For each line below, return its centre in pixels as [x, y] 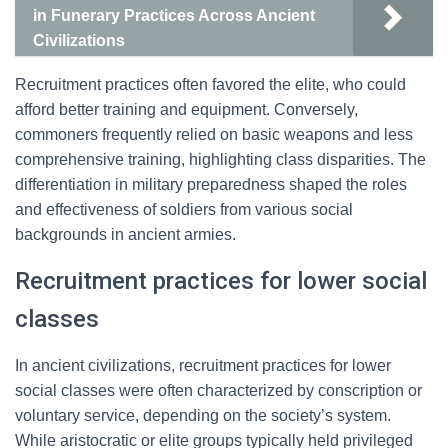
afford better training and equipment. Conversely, [186, 109]
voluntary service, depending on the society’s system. [203, 415]
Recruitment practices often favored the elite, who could [210, 84]
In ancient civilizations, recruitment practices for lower [203, 365]
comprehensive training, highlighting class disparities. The [220, 159]
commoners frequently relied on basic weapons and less [214, 134]
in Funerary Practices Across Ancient [174, 15]
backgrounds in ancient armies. [125, 234]
